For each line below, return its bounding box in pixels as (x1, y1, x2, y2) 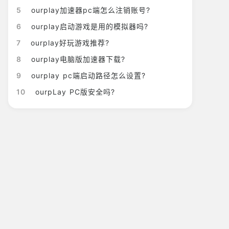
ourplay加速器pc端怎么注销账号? (31, 6, 150, 14)
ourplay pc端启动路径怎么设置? (31, 71, 146, 80)
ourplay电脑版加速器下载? (31, 55, 125, 63)
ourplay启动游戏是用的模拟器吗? (31, 22, 148, 31)
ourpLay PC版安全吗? (35, 87, 115, 96)
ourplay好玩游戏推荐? (31, 38, 109, 47)
